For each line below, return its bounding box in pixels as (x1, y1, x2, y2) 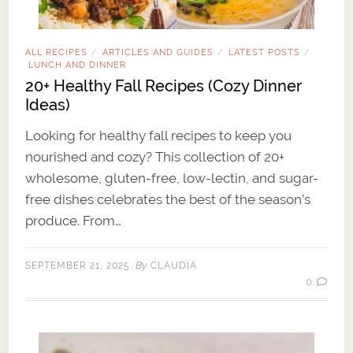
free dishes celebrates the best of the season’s (25, 191, 311, 208)
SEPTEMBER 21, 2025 (25, 260, 131, 272)
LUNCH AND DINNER (28, 60, 127, 70)
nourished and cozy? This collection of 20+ (25, 149, 285, 165)
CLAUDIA (150, 260, 198, 272)
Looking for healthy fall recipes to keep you (25, 128, 292, 144)
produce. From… (25, 213, 122, 229)
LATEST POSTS (229, 47, 301, 58)
